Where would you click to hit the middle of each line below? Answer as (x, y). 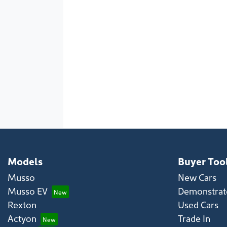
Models (25, 161)
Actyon (22, 218)
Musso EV (28, 191)
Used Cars (198, 204)
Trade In (194, 218)
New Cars (197, 177)
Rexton (22, 204)
